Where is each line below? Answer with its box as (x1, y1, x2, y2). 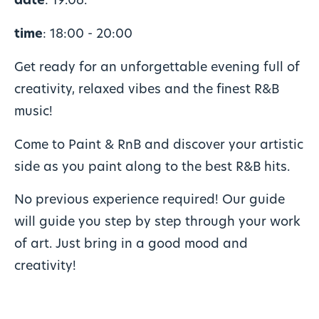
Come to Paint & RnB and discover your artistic (14, 139, 303, 152)
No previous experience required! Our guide (14, 194, 285, 207)
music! (14, 105, 53, 118)
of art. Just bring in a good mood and (14, 239, 248, 251)
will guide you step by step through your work (14, 216, 300, 229)
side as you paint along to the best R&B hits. (14, 161, 290, 174)
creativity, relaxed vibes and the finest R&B (14, 83, 279, 96)
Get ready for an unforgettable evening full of (14, 61, 300, 74)
